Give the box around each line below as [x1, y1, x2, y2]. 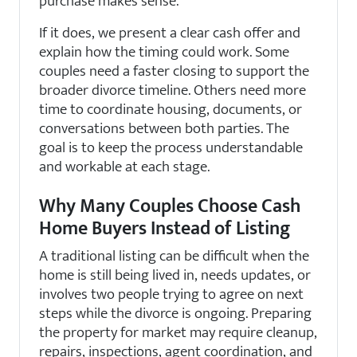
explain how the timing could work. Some [39, 38, 289, 65]
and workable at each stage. [39, 153, 210, 179]
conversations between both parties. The [39, 115, 289, 141]
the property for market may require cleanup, [39, 319, 317, 345]
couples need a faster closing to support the [39, 57, 309, 84]
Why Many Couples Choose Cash [39, 190, 300, 222]
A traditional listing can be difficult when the [39, 242, 309, 269]
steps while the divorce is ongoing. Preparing [39, 300, 312, 326]
